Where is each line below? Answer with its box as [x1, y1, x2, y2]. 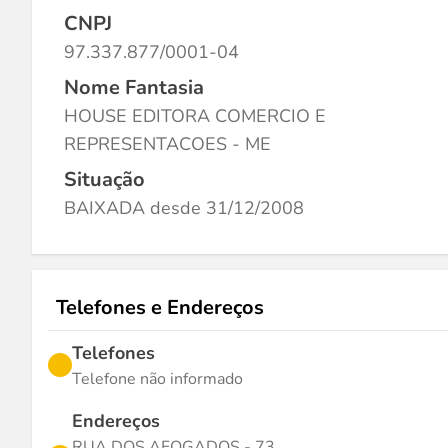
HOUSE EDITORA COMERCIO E [64, 104, 326, 128]
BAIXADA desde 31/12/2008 [64, 196, 304, 220]
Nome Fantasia [64, 74, 204, 101]
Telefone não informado [72, 368, 243, 390]
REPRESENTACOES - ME [64, 132, 271, 156]
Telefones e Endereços [56, 294, 264, 321]
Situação [64, 166, 145, 193]
